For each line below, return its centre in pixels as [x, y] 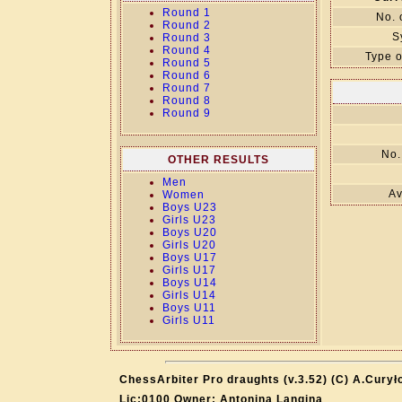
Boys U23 [189, 207]
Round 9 [186, 113]
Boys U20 [189, 232]
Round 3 [186, 38]
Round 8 [186, 100]
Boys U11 [189, 308]
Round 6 [186, 75]
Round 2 [186, 25]
